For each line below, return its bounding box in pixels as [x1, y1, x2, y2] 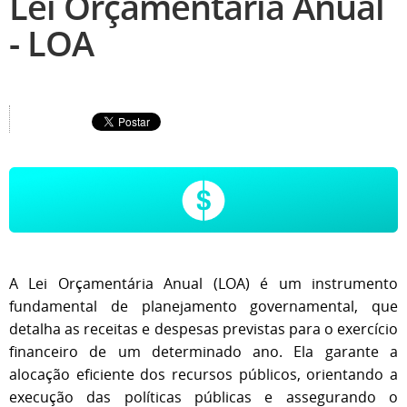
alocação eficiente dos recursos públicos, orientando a [9, 364, 398, 385]
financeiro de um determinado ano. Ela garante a [9, 342, 398, 362]
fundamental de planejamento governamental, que [9, 296, 398, 317]
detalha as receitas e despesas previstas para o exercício [9, 319, 398, 340]
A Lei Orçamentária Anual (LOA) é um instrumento [9, 273, 398, 294]
